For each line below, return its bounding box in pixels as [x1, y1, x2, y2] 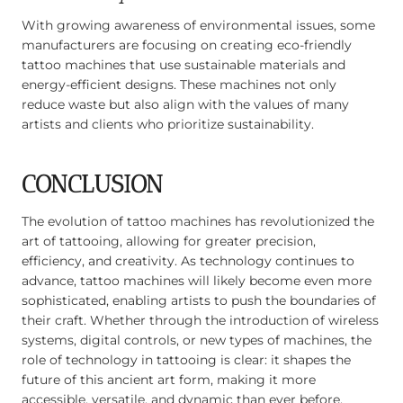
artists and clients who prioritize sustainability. [22, 115, 314, 132]
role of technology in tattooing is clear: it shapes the [22, 351, 351, 368]
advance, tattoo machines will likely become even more [22, 272, 372, 289]
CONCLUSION [22, 170, 163, 200]
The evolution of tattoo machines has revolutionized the [22, 212, 374, 229]
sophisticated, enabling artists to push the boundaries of [22, 291, 376, 309]
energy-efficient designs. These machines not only [22, 76, 336, 93]
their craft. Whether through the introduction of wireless [22, 311, 379, 328]
